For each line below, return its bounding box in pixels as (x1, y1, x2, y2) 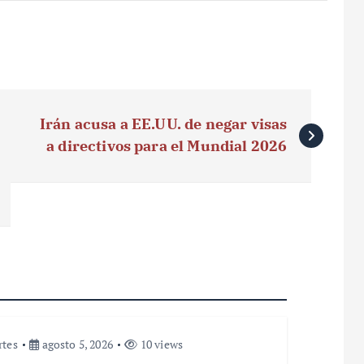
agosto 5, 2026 (39, 336, 113, 352)
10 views (137, 336, 184, 352)
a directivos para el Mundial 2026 (46, 136, 288, 155)
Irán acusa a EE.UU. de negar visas (39, 114, 288, 133)
